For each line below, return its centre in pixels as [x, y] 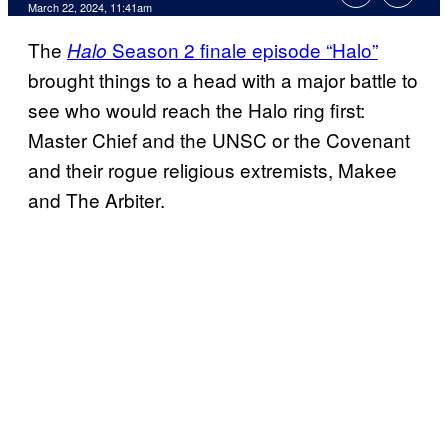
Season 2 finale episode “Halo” [242, 50]
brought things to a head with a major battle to [223, 80]
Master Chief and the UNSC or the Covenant [219, 140]
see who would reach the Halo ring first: [196, 110]
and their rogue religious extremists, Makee [212, 170]
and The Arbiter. [99, 200]
